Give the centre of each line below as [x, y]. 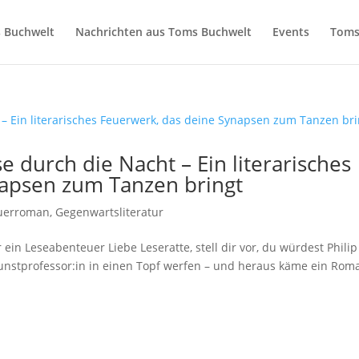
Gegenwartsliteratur [110, 212]
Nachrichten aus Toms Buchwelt [163, 32]
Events [290, 32]
